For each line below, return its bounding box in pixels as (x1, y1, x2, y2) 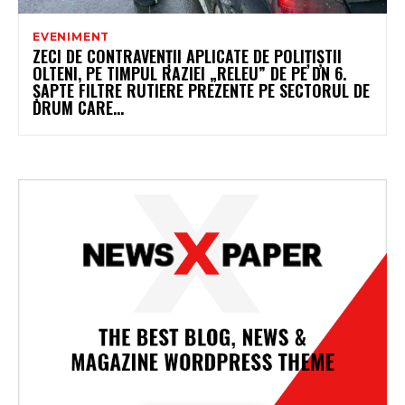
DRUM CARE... (33, 95, 124, 119)
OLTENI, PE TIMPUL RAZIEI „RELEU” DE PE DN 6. (33, 61, 346, 85)
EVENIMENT (33, 29, 110, 43)
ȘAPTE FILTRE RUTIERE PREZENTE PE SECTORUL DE (33, 78, 370, 102)
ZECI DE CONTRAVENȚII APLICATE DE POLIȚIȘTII (33, 43, 342, 68)
